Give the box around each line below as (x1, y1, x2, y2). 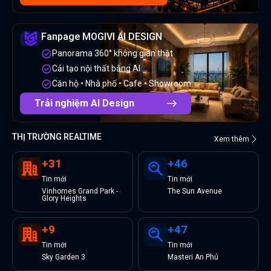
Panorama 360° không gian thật (52, 48, 173, 59)
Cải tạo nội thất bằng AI (52, 64, 140, 74)
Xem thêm (214, 135, 249, 144)
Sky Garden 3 (42, 253, 85, 262)
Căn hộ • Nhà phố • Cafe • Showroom (52, 79, 191, 89)
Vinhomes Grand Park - (42, 187, 118, 196)
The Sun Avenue (168, 187, 222, 196)
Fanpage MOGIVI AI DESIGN (41, 31, 162, 43)
